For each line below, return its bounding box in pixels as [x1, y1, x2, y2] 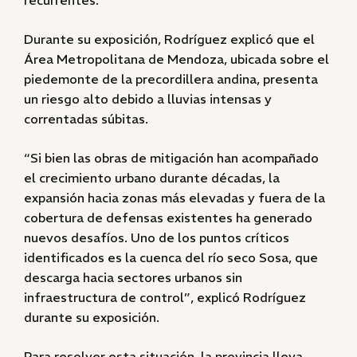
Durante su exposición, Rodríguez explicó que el [24, 31, 315, 47]
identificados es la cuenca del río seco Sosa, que [24, 249, 318, 265]
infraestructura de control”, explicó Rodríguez [24, 289, 306, 305]
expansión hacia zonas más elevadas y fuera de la [24, 190, 325, 206]
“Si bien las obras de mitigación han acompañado [24, 150, 319, 166]
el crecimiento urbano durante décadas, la [24, 170, 280, 186]
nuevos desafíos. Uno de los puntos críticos [24, 229, 289, 245]
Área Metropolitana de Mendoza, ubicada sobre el [24, 51, 329, 67]
